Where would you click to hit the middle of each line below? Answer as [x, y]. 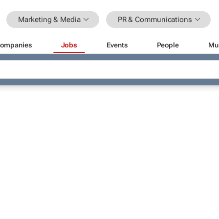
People [168, 45]
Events [117, 45]
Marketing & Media [49, 19]
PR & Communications [155, 19]
